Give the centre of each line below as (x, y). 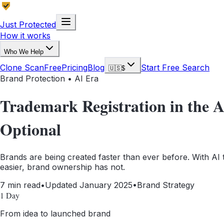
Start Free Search (175, 67)
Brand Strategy (166, 185)
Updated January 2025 (89, 185)
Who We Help (24, 52)
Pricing (74, 67)
